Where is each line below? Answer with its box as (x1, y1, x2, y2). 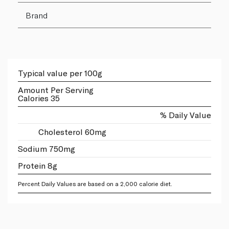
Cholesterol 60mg (38, 127, 106, 137)
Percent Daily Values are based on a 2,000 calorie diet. (18, 180, 172, 188)
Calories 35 (18, 93, 60, 103)
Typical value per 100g (18, 68, 102, 78)
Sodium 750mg (18, 144, 75, 154)
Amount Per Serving (18, 85, 94, 95)
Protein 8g (18, 161, 57, 171)
